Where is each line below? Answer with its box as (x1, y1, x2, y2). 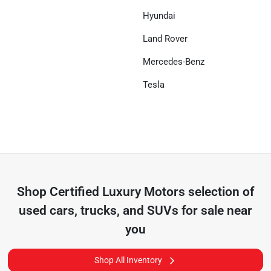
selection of (184, 184, 254, 199)
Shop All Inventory (94, 255, 162, 265)
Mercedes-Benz (143, 56, 204, 67)
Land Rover (143, 33, 188, 44)
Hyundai (143, 10, 175, 21)
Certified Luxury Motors (49, 184, 185, 199)
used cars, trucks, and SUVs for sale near (18, 203, 252, 218)
